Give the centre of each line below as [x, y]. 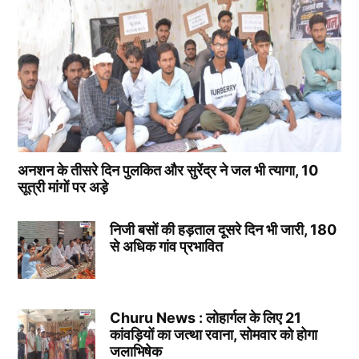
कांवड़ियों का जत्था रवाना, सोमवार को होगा [213, 335]
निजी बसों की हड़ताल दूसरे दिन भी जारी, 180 [223, 229]
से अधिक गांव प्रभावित [166, 246]
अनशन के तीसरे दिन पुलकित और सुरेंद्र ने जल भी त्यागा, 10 [168, 170]
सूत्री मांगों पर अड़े [63, 187]
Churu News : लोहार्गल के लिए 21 [205, 318]
